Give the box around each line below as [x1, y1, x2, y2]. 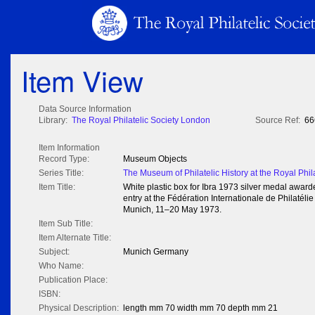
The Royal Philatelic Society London [72, 115, 210, 126]
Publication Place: [39, 275, 108, 285]
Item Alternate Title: [39, 233, 111, 243]
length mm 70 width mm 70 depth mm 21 [123, 303, 278, 314]
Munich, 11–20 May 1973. [123, 205, 221, 215]
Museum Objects [123, 154, 187, 165]
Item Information [39, 143, 100, 153]
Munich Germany [123, 247, 188, 257]
